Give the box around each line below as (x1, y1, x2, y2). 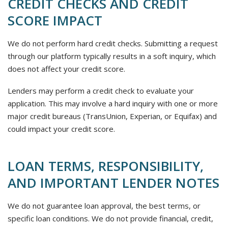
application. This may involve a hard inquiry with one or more (8, 98, 218, 108)
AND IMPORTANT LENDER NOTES (8, 174, 219, 192)
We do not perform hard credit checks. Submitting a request (8, 38, 218, 48)
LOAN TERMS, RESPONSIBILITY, (8, 157, 204, 175)
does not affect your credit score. (8, 64, 125, 74)
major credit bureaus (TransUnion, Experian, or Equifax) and (8, 111, 217, 121)
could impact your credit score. (8, 124, 115, 134)
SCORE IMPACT (8, 11, 102, 30)
